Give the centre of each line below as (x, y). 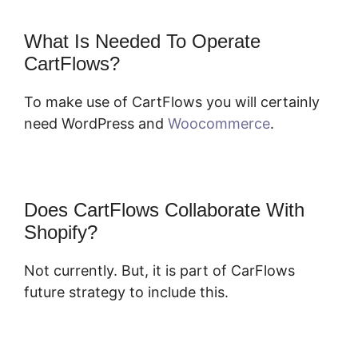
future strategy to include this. (126, 292)
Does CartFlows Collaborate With (164, 210)
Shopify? (61, 233)
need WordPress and (96, 124)
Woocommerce (219, 124)
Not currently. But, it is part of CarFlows (159, 271)
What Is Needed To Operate (142, 42)
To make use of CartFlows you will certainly (172, 102)
